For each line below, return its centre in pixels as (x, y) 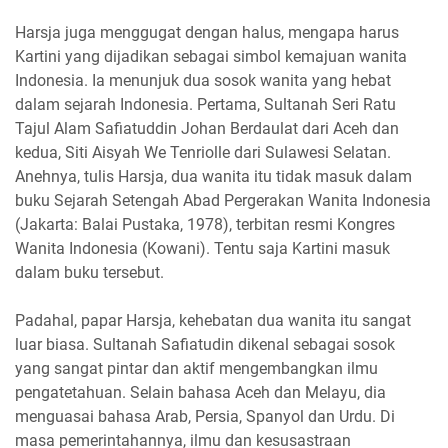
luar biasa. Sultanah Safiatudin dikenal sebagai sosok (205, 344)
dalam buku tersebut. (89, 272)
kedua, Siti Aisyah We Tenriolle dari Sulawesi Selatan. (203, 152)
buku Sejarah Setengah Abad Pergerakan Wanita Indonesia (223, 200)
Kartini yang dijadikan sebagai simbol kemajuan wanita (211, 56)
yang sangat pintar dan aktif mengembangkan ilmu (196, 368)
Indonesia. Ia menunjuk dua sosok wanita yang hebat (203, 80)
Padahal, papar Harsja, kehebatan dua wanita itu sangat (213, 320)
